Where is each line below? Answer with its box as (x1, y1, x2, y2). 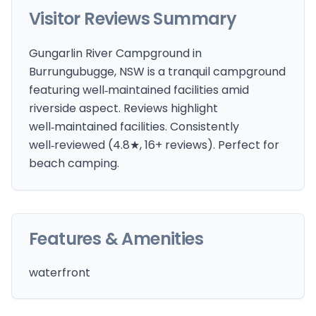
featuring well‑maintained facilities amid (29, 82, 249, 98)
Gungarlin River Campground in (29, 45, 202, 61)
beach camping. (29, 155, 119, 171)
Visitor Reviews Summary (29, 7, 237, 30)
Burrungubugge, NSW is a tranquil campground (29, 63, 286, 80)
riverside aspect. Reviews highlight (29, 100, 218, 116)
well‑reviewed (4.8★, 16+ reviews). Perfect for (29, 137, 279, 153)
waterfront (29, 265, 90, 281)
